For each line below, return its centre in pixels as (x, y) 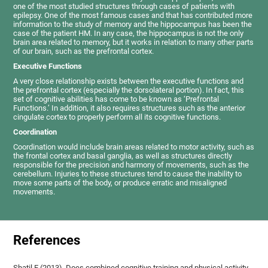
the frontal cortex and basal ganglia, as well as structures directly (123, 156)
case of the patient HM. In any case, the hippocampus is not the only (129, 33)
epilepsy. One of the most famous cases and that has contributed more (133, 15)
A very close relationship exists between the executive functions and (129, 81)
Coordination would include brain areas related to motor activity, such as (134, 147)
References (47, 240)
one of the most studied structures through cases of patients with (124, 6)
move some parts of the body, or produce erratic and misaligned (120, 182)
